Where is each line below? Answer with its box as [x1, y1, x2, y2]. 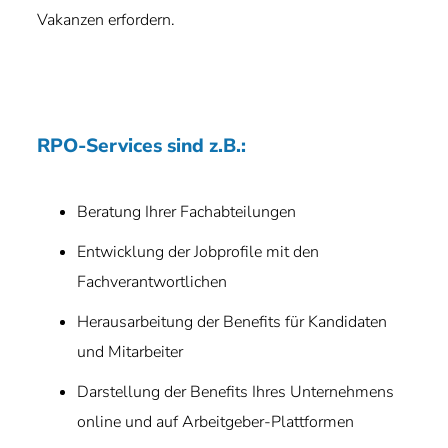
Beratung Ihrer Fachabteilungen [77, 201, 297, 223]
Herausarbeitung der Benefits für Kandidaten [77, 311, 388, 333]
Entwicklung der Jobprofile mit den [77, 241, 320, 263]
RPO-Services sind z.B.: [37, 133, 247, 159]
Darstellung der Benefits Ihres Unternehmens [77, 381, 395, 403]
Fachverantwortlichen [77, 271, 228, 293]
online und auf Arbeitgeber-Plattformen [77, 411, 355, 433]
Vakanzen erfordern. [37, 9, 176, 31]
